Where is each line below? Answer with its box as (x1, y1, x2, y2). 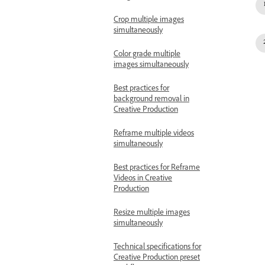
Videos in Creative (114, 173, 172, 185)
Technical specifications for (114, 242, 201, 254)
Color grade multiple (114, 49, 180, 61)
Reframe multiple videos (114, 128, 194, 140)
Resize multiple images (114, 208, 190, 219)
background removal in (114, 94, 189, 106)
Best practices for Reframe (114, 163, 200, 174)
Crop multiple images (114, 15, 184, 27)
